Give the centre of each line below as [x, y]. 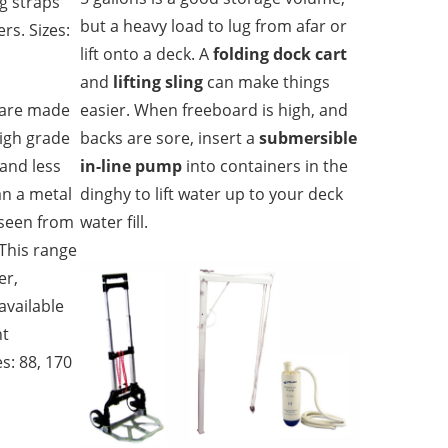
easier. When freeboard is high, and [214, 109]
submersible [308, 137]
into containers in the [265, 165]
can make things [267, 81]
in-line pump [131, 165]
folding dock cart [280, 53]
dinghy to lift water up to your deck [212, 193]
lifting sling [158, 81]
